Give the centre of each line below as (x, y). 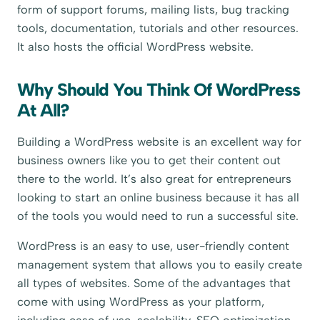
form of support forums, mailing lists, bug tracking (154, 9)
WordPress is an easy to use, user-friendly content (154, 246)
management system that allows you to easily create (160, 264)
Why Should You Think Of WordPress (159, 90)
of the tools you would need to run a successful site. (158, 216)
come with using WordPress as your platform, (141, 301)
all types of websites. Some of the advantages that (154, 283)
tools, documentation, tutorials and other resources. (158, 28)
